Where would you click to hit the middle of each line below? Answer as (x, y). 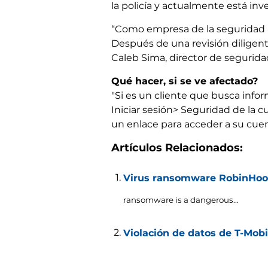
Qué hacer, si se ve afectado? (185, 81)
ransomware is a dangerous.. (180, 200)
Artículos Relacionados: (177, 147)
